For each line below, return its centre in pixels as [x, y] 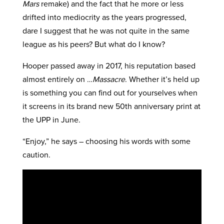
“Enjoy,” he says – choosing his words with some [106, 141]
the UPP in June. [51, 119]
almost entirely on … [57, 79]
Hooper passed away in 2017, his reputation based [109, 65]
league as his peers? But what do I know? [93, 44]
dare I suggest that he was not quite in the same [106, 30]
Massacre [108, 79]
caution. [36, 154]
